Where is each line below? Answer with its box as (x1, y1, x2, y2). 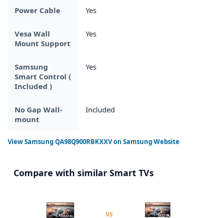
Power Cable (15, 5, 60, 15)
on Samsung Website (112, 137, 180, 146)
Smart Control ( (15, 71, 71, 81)
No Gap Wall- (15, 104, 62, 114)
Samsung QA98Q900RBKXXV (24, 137, 112, 146)
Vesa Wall (15, 28, 50, 38)
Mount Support (15, 38, 71, 48)
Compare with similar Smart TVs (14, 166, 154, 179)
